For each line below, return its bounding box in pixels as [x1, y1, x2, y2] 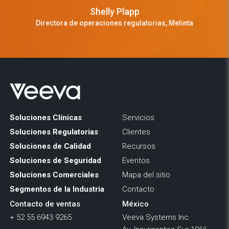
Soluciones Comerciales [9, 170, 99, 180]
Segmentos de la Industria [9, 185, 104, 194]
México [122, 199, 149, 209]
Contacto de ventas [9, 199, 80, 209]
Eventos [122, 156, 150, 166]
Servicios [122, 113, 154, 123]
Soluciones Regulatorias [9, 127, 98, 137]
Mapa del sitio [122, 170, 170, 180]
